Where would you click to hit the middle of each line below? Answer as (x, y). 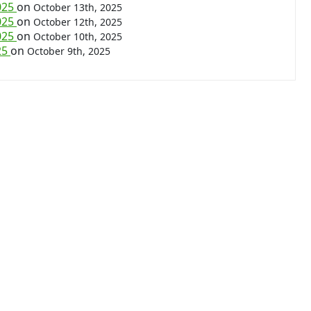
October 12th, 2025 (78, 22)
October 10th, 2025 (78, 36)
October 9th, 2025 (69, 51)
